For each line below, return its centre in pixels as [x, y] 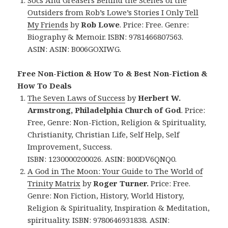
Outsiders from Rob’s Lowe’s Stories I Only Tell [113, 12]
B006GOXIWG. [96, 49]
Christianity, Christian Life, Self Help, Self [104, 134]
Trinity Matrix [54, 183]
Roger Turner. [121, 183]
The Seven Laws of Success [77, 97]
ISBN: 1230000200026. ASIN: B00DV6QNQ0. [102, 159]
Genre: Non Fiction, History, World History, [106, 195]
